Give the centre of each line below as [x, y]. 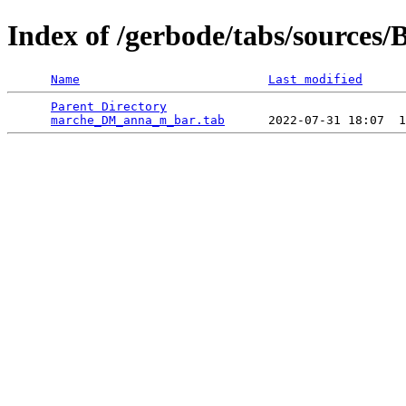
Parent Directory [109, 106]
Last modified [315, 79]
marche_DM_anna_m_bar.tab [138, 120]
